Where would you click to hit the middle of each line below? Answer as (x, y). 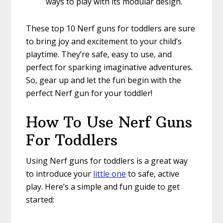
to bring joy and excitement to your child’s (104, 42)
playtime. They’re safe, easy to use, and (99, 55)
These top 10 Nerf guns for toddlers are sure (111, 29)
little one (110, 174)
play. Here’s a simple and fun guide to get (103, 187)
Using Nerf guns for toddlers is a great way (107, 161)
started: (40, 200)
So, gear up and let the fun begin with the (104, 80)
